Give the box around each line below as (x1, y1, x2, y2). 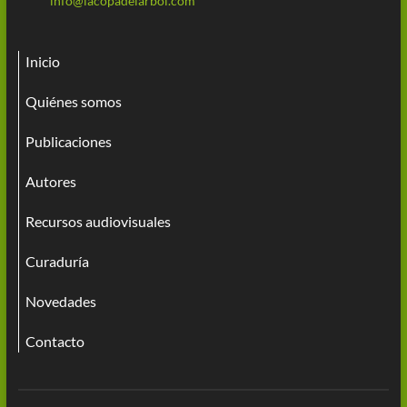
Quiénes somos (25, 92, 122, 110)
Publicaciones (25, 132, 112, 150)
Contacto (25, 332, 84, 350)
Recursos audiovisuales (25, 212, 171, 230)
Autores (25, 172, 76, 190)
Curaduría (25, 252, 89, 270)
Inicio (25, 52, 60, 70)
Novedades (25, 292, 96, 310)
